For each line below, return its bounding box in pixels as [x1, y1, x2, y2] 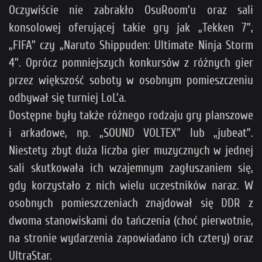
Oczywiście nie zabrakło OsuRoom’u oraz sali [9, 3, 253, 18]
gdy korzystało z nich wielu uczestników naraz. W [9, 178, 253, 193]
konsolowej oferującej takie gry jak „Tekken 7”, [9, 20, 253, 35]
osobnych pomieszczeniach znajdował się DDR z [9, 196, 253, 211]
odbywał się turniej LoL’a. [9, 91, 126, 105]
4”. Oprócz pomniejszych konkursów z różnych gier [9, 56, 253, 70]
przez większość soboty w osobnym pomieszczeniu [9, 73, 253, 88]
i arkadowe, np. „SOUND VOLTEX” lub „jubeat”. [9, 126, 253, 140]
